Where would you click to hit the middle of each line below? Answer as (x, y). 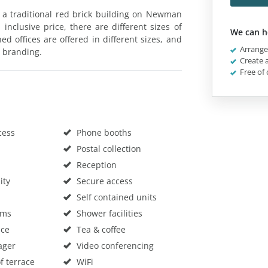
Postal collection (107, 148)
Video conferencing (114, 245)
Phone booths (103, 132)
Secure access (103, 181)
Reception (95, 165)
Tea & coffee (100, 229)
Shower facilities (108, 213)
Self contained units (115, 197)
